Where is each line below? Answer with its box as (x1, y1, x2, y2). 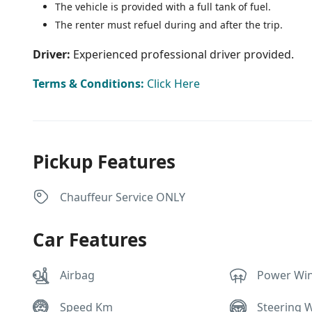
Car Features (33, 226, 147, 252)
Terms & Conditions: (33, 75, 147, 91)
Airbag (60, 267, 95, 283)
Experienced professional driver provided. (73, 46, 294, 62)
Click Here (147, 75, 200, 91)
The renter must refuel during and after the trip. (55, 17, 283, 31)
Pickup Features (33, 148, 175, 174)
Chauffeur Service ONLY (60, 189, 185, 205)
